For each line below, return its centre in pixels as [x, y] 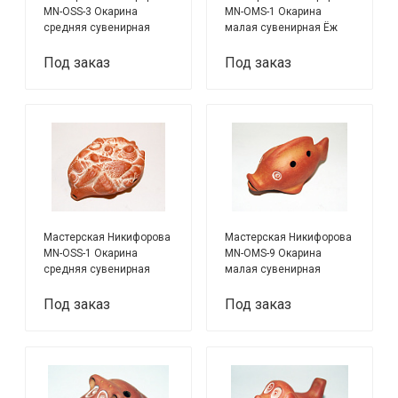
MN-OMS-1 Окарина [274, 12]
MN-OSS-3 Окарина [91, 12]
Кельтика [68, 44]
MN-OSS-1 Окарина [91, 254]
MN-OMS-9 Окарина [274, 254]
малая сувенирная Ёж [282, 28]
